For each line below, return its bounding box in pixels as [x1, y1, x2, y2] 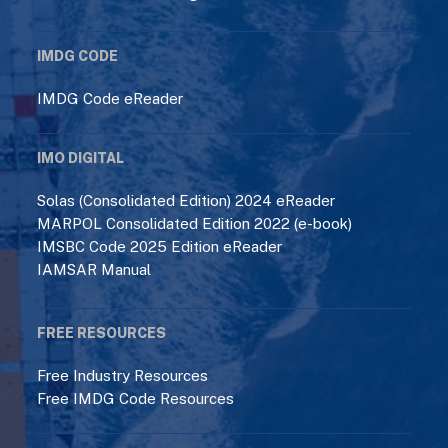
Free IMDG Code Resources [37, 389, 235, 407]
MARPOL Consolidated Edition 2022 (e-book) [37, 215, 353, 233]
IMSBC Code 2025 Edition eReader [37, 238, 283, 256]
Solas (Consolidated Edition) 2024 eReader [37, 191, 336, 209]
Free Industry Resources [37, 366, 209, 384]
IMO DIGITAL [37, 149, 125, 166]
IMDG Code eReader [37, 89, 184, 107]
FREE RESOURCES [37, 324, 167, 341]
